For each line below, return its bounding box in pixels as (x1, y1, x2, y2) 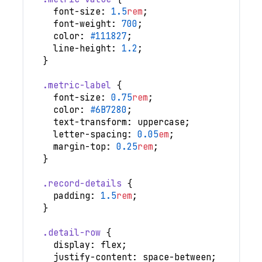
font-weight (53, 18, 111, 30)
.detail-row (42, 226, 101, 239)
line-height (53, 42, 111, 54)
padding (53, 189, 90, 202)
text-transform (53, 116, 127, 128)
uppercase (132, 116, 185, 128)
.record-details (42, 177, 122, 189)
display (53, 239, 90, 251)
